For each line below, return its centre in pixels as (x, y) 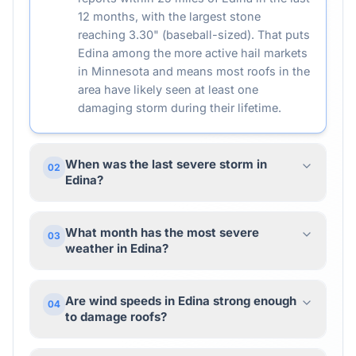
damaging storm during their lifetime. (180, 108)
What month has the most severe (162, 232)
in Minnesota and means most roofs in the (194, 71)
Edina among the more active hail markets (193, 53)
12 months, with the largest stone (169, 16)
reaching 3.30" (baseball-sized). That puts (194, 35)
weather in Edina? (117, 248)
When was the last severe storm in (166, 164)
